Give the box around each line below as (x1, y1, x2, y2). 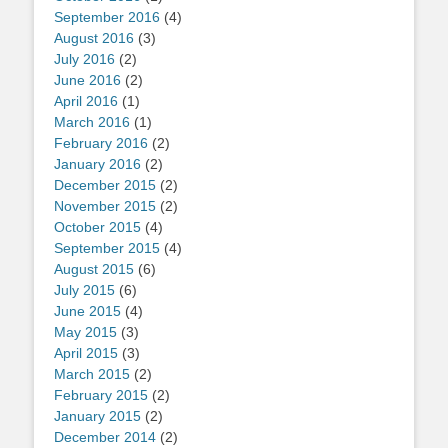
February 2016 (54, 135, 148, 152)
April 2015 (54, 345, 118, 362)
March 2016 (54, 114, 130, 131)
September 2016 (54, 9, 160, 26)
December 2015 (54, 177, 156, 194)
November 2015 (54, 198, 156, 215)
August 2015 (54, 261, 134, 278)
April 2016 (54, 93, 118, 110)
